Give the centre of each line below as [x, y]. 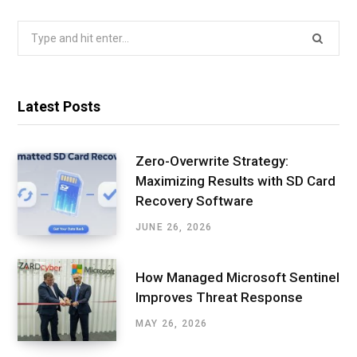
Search [35, 30]
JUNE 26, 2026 [174, 228]
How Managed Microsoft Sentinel [237, 277]
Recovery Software [194, 201]
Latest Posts [59, 106]
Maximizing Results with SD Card [235, 181]
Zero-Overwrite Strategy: [212, 161]
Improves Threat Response [219, 297]
